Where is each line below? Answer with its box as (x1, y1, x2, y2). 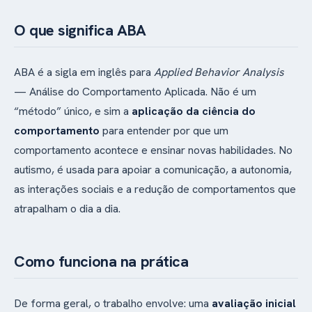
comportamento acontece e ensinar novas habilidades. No (14, 142, 292, 157)
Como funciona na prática (14, 251, 189, 272)
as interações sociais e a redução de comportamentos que (14, 181, 296, 196)
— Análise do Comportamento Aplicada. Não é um (14, 84, 256, 99)
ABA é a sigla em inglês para (14, 64, 154, 79)
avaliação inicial (212, 295, 296, 311)
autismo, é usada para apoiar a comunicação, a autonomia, (14, 162, 292, 177)
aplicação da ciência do (132, 103, 256, 118)
